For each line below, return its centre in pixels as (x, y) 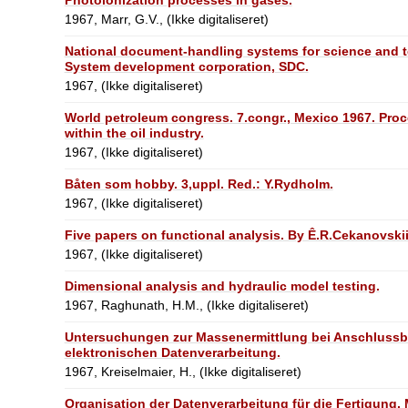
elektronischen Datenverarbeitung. (172, 352)
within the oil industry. (134, 133)
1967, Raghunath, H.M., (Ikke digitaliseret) (186, 305)
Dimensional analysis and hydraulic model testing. (222, 286)
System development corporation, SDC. (186, 66)
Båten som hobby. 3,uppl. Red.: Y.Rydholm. (199, 184)
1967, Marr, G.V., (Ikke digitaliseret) (166, 19)
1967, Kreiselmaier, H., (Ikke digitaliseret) (183, 371)
